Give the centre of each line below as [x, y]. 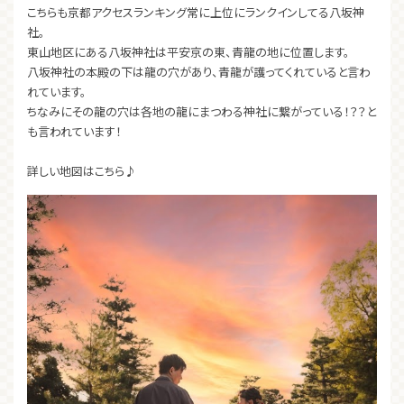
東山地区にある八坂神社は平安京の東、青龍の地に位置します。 [188, 52]
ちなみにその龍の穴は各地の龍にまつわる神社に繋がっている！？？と [202, 112]
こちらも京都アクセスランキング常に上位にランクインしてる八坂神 [196, 13]
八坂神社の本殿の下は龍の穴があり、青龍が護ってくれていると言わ [199, 72]
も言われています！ [74, 132]
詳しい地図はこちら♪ [82, 171]
